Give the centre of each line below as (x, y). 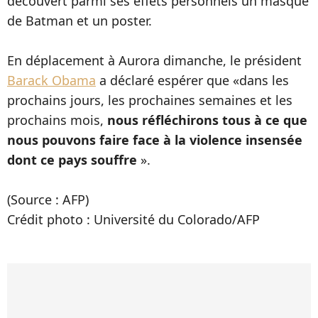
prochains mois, (57, 120)
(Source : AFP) (48, 199)
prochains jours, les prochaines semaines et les (150, 100)
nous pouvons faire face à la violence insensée (155, 140)
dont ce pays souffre (72, 160)
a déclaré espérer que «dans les (192, 80)
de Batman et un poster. (79, 21)
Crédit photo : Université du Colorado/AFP (133, 219)
